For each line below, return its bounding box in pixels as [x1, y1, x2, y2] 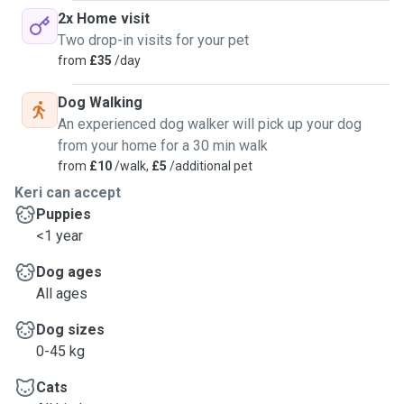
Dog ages [36, 263, 102, 280]
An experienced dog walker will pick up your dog [58, 115, 362, 133]
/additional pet [167, 159, 252, 173]
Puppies [36, 206, 91, 223]
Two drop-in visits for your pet [58, 32, 249, 49]
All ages [36, 285, 87, 302]
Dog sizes [36, 321, 105, 338]
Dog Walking [58, 94, 142, 111]
